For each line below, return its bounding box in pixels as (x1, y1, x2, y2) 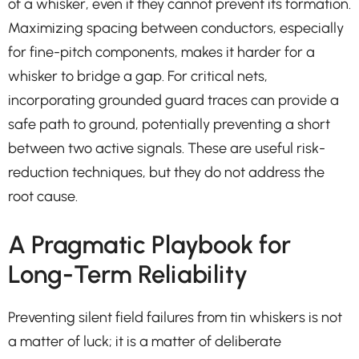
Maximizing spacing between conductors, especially (8, 18, 344, 37)
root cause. (8, 187, 78, 205)
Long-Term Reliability (8, 259, 248, 289)
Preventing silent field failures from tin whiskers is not (8, 308, 342, 326)
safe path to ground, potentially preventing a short (8, 115, 330, 133)
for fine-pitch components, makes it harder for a (8, 42, 315, 61)
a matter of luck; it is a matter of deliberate (8, 332, 281, 350)
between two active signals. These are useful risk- (8, 139, 325, 157)
